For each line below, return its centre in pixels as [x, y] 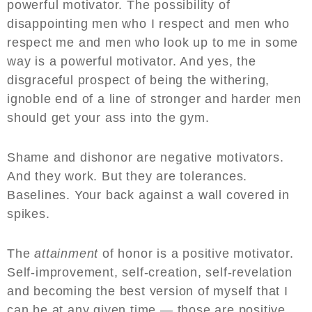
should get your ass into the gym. [108, 118]
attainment [67, 254]
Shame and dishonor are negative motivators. [146, 158]
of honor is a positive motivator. [196, 254]
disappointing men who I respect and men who [148, 24]
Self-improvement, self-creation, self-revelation [150, 273]
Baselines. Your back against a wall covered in [148, 195]
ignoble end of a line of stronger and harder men [154, 99]
